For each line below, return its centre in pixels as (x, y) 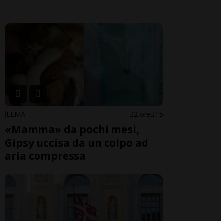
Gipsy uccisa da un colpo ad (77, 143)
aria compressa (45, 156)
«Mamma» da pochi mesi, (72, 129)
